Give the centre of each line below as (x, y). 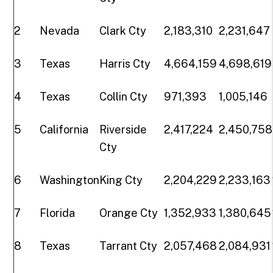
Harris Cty (125, 64)
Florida (58, 213)
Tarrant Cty (129, 246)
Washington (70, 180)
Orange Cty (129, 213)
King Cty (121, 180)
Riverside (123, 129)
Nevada (60, 31)
